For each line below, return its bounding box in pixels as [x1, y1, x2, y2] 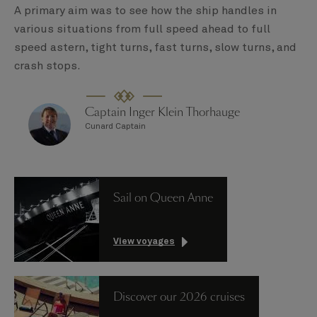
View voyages [113, 237, 175, 247]
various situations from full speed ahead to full [14, 23, 270, 35]
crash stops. [14, 60, 83, 72]
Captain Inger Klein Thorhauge [85, 104, 240, 121]
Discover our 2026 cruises [113, 289, 245, 306]
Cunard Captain [85, 122, 146, 132]
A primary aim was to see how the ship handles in [14, 5, 277, 17]
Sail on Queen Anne [113, 190, 213, 207]
